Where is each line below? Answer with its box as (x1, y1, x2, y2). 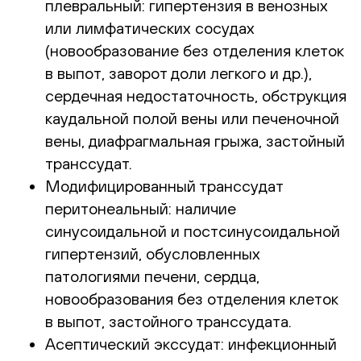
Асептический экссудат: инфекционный (45, 334, 337, 353)
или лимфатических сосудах (45, 18, 255, 37)
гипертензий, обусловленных (45, 243, 260, 263)
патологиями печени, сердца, (45, 266, 259, 285)
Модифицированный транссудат (45, 176, 283, 195)
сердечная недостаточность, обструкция (45, 85, 346, 105)
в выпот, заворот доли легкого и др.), (45, 63, 312, 82)
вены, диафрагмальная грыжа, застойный (45, 131, 345, 150)
